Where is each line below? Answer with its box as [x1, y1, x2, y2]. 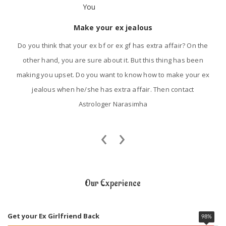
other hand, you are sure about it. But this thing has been [23, 55, 203, 65]
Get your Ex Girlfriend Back [8, 211, 99, 221]
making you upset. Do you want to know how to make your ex [16, 70, 210, 80]
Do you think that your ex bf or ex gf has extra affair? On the [18, 41, 208, 50]
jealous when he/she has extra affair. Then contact [32, 85, 194, 94]
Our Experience [85, 178, 141, 190]
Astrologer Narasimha [78, 99, 148, 109]
